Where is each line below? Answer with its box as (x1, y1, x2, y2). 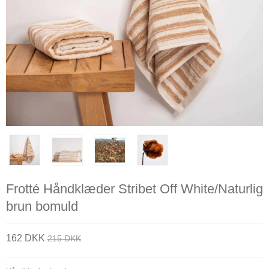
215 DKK (47, 234, 81, 244)
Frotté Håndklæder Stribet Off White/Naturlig (6, 181, 263, 196)
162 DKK (6, 233, 45, 244)
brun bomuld (6, 198, 78, 214)
